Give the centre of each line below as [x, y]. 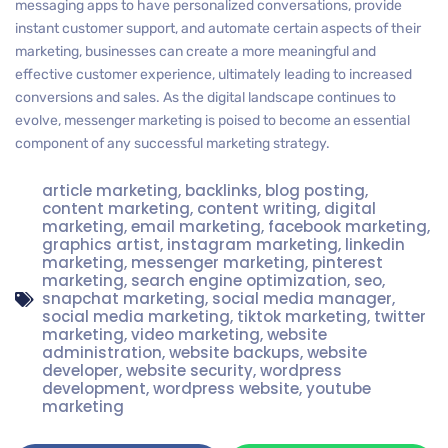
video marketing [195, 334]
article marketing [110, 190]
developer [80, 370]
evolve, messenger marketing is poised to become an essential [212, 120]
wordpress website [226, 388]
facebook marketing [347, 226]
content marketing [116, 208]
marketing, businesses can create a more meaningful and [195, 51]
